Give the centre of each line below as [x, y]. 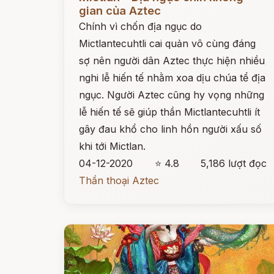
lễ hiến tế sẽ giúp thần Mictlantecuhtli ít [169, 112]
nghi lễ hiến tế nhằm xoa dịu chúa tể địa [172, 78]
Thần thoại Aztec [119, 180]
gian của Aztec [120, 11]
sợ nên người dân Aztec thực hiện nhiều [172, 61]
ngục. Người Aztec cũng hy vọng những [172, 95]
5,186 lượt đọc [234, 163]
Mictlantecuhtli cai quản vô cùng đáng [167, 43]
